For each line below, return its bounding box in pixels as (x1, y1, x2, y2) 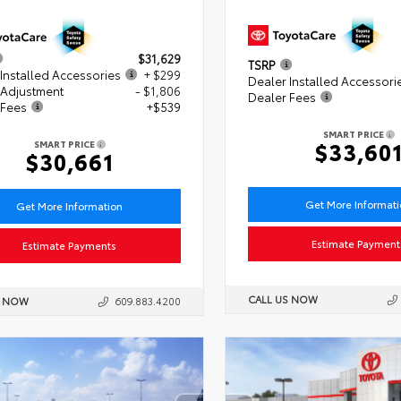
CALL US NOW (247, 291, 318, 306)
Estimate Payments (22, 237, 117, 252)
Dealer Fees (247, 88, 316, 105)
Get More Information (16, 198, 124, 213)
